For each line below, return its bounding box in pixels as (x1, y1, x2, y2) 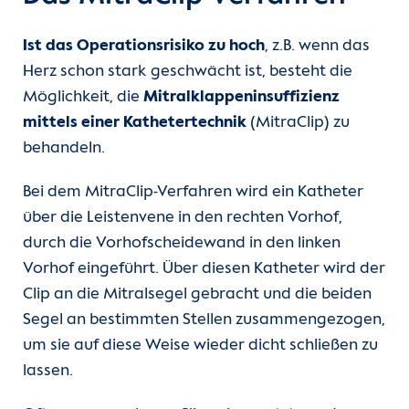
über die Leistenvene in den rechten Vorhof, (23, 209, 342, 226)
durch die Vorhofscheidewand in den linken (23, 235, 341, 252)
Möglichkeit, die (23, 89, 143, 106)
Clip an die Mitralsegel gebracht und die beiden (23, 286, 372, 303)
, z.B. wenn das (265, 37, 370, 55)
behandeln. (23, 140, 105, 157)
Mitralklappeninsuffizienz (143, 89, 340, 106)
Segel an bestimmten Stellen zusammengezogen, (23, 311, 385, 329)
